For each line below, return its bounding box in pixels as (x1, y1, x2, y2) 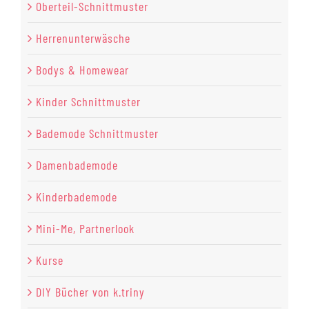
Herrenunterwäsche (36, 30, 130, 46)
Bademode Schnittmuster (36, 126, 159, 141)
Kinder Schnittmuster (36, 94, 141, 110)
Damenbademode (36, 157, 118, 173)
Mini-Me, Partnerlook (36, 221, 134, 237)
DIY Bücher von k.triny (36, 284, 145, 300)
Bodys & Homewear (36, 62, 129, 78)
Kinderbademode (36, 189, 117, 205)
